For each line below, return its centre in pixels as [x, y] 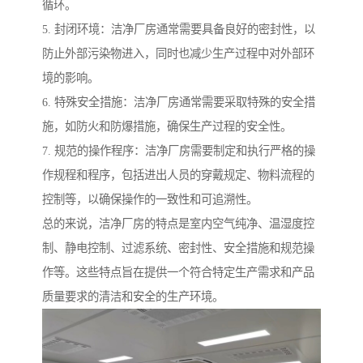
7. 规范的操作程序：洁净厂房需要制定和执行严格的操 [179, 151]
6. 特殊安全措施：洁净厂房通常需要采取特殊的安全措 [179, 102]
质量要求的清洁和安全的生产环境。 [133, 297]
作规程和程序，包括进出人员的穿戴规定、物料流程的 [178, 175]
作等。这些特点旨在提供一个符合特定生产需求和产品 [178, 273]
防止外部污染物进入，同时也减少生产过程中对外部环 [178, 54]
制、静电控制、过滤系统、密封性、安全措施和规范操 [178, 248]
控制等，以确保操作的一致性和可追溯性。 [150, 200]
